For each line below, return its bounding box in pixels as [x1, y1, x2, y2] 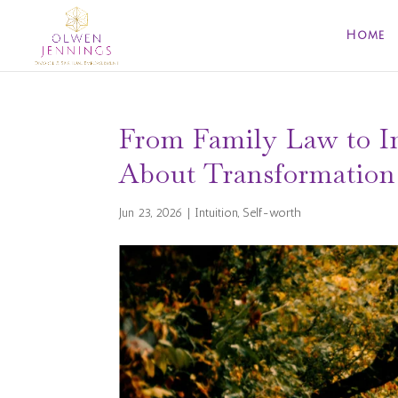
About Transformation [119, 156, 396, 191]
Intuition [195, 205, 239, 220]
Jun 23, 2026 [119, 205, 184, 220]
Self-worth [243, 205, 302, 220]
